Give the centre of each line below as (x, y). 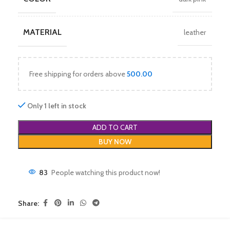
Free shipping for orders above (78, 74)
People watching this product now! (106, 172)
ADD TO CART (115, 127)
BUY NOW (115, 142)
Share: (28, 203)
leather (195, 32)
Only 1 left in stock (57, 106)
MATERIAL (42, 32)
